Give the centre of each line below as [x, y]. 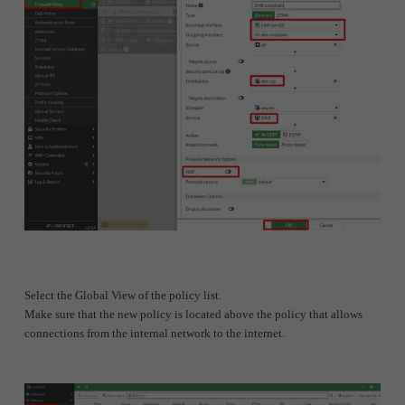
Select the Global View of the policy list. [123, 295]
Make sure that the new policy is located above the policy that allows [193, 314]
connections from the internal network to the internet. [155, 333]
